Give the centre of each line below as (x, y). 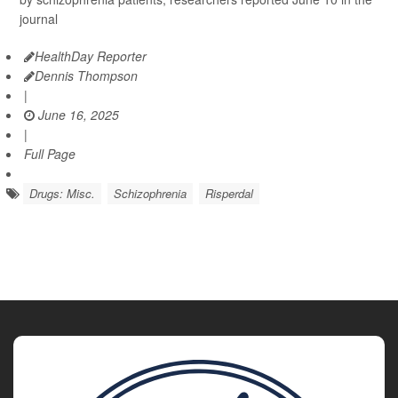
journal (39, 19)
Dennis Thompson (86, 76)
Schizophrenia (150, 193)
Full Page (50, 154)
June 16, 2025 (77, 115)
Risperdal (229, 193)
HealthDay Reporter (91, 56)
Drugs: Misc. (62, 193)
